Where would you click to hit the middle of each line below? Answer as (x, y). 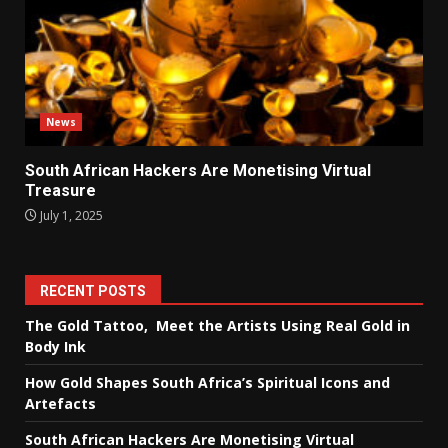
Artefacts (60, 404)
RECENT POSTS (93, 291)
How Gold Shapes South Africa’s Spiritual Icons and (207, 383)
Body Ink (55, 347)
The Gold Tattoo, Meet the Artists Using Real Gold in (217, 326)
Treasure (60, 191)
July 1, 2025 (70, 216)
